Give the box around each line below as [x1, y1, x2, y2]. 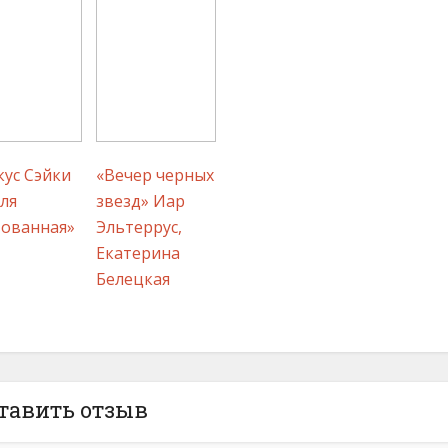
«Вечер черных [96, 163, 214, 186]
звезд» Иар [96, 189, 185, 212]
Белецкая [96, 267, 170, 290]
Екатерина [96, 241, 180, 264]
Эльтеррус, [96, 215, 182, 238]
